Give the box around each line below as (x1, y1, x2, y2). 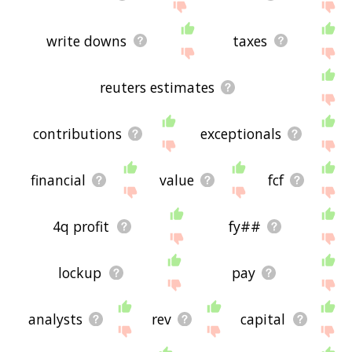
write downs (46, 31, 127, 50)
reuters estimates (99, 77, 214, 97)
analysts (27, 309, 82, 328)
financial (30, 170, 86, 189)
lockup (58, 262, 102, 282)
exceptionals (200, 123, 281, 143)
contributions (32, 123, 122, 143)
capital (240, 309, 286, 328)
